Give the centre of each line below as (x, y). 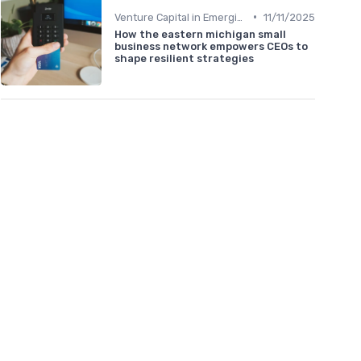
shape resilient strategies (184, 58)
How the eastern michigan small (200, 34)
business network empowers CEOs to (211, 46)
